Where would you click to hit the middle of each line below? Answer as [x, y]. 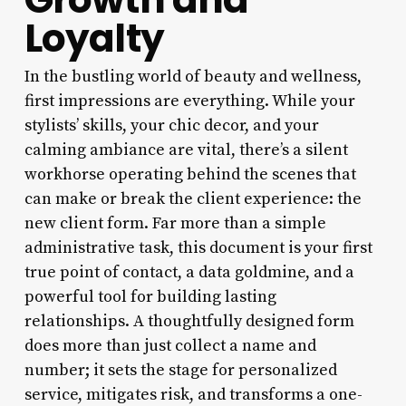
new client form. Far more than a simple [175, 223]
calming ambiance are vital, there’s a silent [186, 150]
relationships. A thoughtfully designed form [189, 321]
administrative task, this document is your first [198, 247]
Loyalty [94, 38]
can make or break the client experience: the [193, 198]
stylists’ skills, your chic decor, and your [171, 125]
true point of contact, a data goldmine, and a [189, 272]
